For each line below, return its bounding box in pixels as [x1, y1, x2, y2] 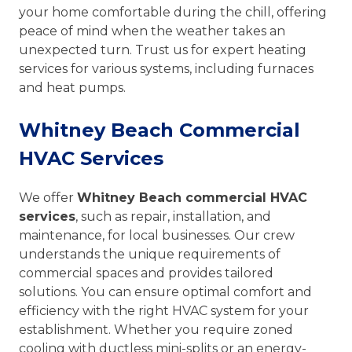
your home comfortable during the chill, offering [19, 4, 327, 20]
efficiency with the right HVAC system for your [19, 302, 309, 318]
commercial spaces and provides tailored [19, 265, 273, 280]
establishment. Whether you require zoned [19, 321, 293, 337]
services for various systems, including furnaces [19, 60, 313, 76]
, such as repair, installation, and [75, 208, 271, 224]
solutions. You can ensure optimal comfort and [19, 284, 312, 299]
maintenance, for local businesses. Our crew [19, 227, 295, 243]
